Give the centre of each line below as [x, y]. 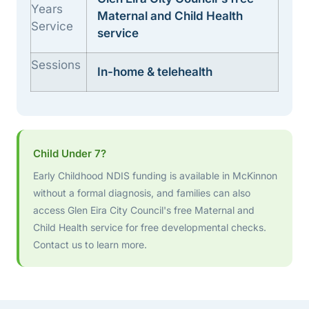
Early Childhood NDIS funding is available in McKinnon [155, 175]
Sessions [56, 64]
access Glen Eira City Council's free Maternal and [144, 210]
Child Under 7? [70, 153]
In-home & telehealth [155, 71]
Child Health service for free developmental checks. [150, 227]
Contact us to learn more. [90, 244]
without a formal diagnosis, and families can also [142, 192]
